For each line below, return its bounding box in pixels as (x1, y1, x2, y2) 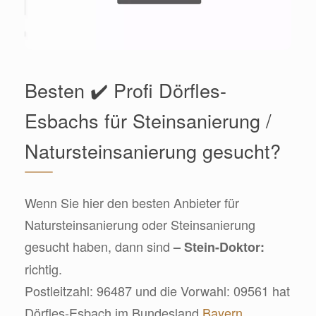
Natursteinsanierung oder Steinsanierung (25, 214, 255, 233)
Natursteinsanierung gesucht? (25, 136, 281, 164)
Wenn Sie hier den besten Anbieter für (25, 193, 239, 212)
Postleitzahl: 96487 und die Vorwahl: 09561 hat (25, 281, 290, 300)
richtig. (25, 259, 62, 278)
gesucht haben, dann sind (25, 236, 174, 255)
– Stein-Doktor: (174, 237, 265, 256)
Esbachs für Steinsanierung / (25, 106, 272, 134)
